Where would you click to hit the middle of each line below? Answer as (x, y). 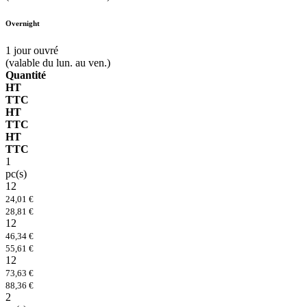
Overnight (23, 24)
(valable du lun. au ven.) (58, 63)
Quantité (26, 75)
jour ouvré (36, 51)
